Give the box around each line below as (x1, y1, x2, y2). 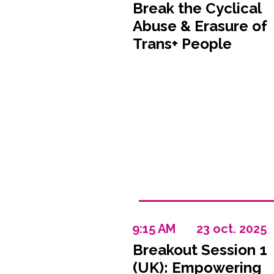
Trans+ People (132, 35, 232, 53)
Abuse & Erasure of (132, 17, 267, 35)
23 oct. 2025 (196, 221, 267, 236)
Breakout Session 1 (132, 241, 267, 259)
